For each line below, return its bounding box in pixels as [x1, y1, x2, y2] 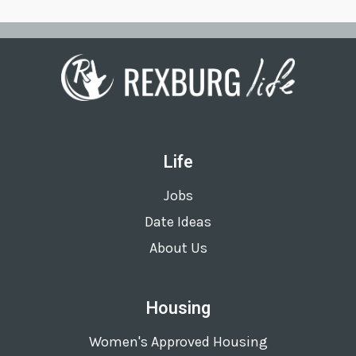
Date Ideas [145, 212, 211, 230]
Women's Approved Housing [88, 332, 268, 350]
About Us [149, 238, 207, 257]
